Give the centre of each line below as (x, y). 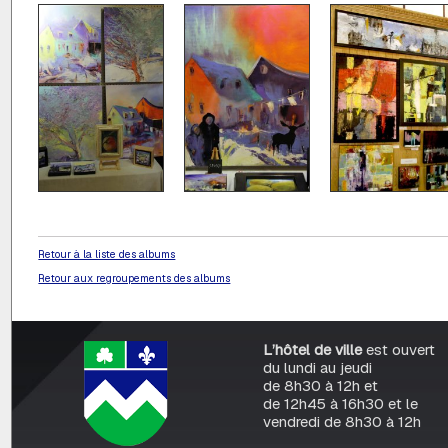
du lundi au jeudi (317, 368)
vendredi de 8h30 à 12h (341, 422)
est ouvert (398, 350)
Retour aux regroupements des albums (134, 278)
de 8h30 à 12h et (320, 386)
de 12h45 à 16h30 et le (340, 404)
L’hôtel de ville (312, 350)
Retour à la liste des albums (107, 254)
